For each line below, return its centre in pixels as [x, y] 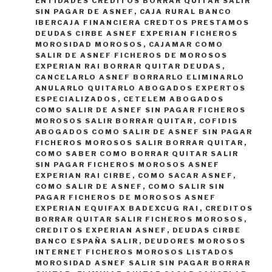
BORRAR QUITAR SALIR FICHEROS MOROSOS [139, 219]
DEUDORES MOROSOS [195, 241]
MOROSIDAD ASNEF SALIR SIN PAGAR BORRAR [143, 263]
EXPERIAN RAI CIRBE [83, 176]
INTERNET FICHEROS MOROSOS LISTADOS [135, 252]
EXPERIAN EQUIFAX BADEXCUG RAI [117, 209]
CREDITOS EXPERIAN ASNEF [101, 230]
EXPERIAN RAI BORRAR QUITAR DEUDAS [128, 66]
